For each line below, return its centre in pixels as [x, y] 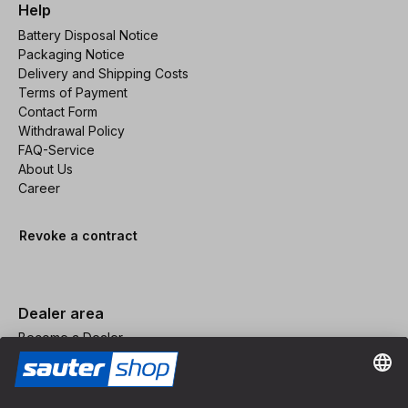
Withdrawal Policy [71, 130]
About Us [46, 168]
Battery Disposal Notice [88, 35]
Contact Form [58, 111]
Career [39, 188]
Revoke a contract [78, 235]
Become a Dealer [71, 338]
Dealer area [61, 313]
